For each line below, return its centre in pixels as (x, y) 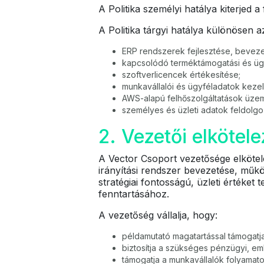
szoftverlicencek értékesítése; (181, 75)
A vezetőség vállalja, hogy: (158, 215)
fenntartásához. (134, 194)
